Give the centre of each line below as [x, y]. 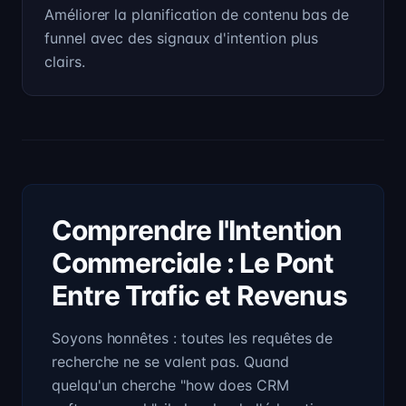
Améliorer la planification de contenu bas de [197, 14]
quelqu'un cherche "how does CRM [170, 385]
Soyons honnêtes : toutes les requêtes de [193, 338]
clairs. [65, 62]
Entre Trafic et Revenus [199, 295]
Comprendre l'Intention [197, 230]
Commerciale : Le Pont [193, 263]
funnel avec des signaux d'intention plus [182, 38]
